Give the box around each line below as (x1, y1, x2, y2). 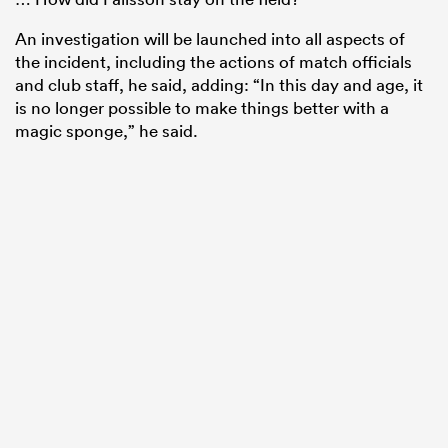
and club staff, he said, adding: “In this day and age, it (15, 74, 423, 96)
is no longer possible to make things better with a (15, 97, 389, 119)
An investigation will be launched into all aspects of (15, 28, 405, 50)
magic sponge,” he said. (15, 120, 198, 142)
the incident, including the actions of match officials (15, 51, 412, 73)
